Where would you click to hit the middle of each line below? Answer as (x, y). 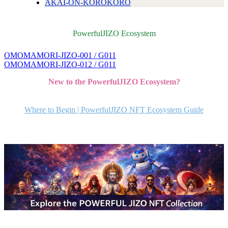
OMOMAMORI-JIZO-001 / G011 (60, 55)
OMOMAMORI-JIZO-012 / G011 (60, 65)
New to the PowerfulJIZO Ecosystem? (114, 82)
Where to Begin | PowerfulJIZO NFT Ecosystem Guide (114, 110)
